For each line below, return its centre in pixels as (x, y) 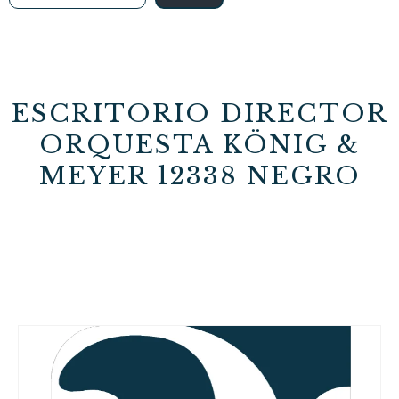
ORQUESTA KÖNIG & (199, 145)
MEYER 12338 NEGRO (199, 176)
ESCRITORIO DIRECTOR (199, 114)
